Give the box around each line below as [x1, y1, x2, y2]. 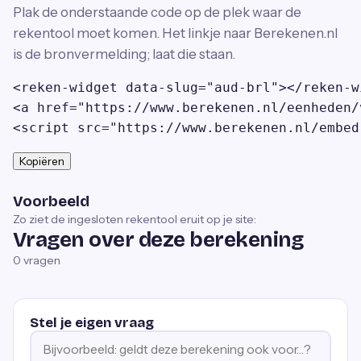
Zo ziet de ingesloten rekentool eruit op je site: [13, 212, 256, 226]
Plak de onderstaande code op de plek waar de [13, 4, 301, 20]
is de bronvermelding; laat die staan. [13, 46, 235, 62]
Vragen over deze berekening [13, 227, 304, 252]
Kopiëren [19, 155, 64, 168]
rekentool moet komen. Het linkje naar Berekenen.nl [13, 25, 338, 41]
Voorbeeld [13, 193, 89, 210]
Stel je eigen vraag [30, 314, 154, 331]
